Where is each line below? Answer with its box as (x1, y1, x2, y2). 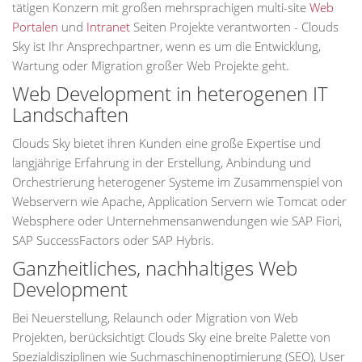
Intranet (86, 19, 130, 35)
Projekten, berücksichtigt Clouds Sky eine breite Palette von (12, 329, 330, 345)
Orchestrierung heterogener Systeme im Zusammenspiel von (12, 174, 343, 190)
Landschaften (12, 101, 128, 128)
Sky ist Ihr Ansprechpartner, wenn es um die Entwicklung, (12, 38, 321, 54)
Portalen (12, 19, 58, 35)
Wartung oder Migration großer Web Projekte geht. (12, 57, 289, 74)
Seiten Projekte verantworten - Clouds (130, 19, 339, 35)
